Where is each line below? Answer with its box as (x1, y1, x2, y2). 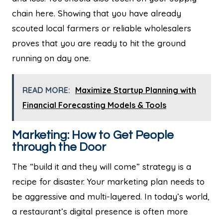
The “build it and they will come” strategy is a (12, 161, 191, 172)
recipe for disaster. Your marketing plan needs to (12, 176, 205, 187)
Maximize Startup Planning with (75, 85, 196, 95)
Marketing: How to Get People (12, 128, 174, 141)
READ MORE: (22, 85, 70, 95)
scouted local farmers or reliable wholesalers (12, 22, 191, 33)
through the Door (12, 140, 106, 153)
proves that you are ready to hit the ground (12, 37, 186, 48)
